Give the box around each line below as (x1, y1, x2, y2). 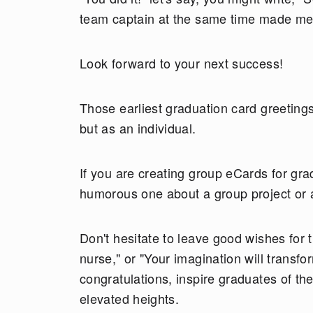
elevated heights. (80, 289, 183, 307)
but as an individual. (80, 119, 200, 137)
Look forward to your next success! (80, 54, 284, 72)
